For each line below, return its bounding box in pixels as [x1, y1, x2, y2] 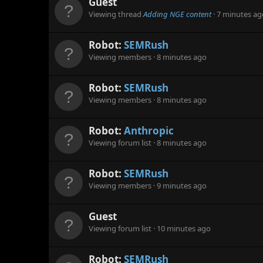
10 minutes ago [157, 223, 211, 234]
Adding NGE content [143, 9, 211, 20]
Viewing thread [89, 9, 143, 20]
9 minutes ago [157, 180, 207, 191]
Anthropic [124, 124, 174, 138]
